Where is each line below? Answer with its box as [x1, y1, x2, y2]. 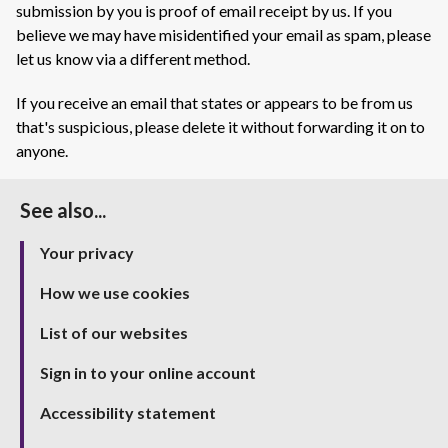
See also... [20, 198, 106, 222]
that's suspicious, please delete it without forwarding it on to [16, 117, 425, 136]
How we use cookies [40, 283, 190, 302]
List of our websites [40, 323, 188, 342]
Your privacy [40, 243, 134, 262]
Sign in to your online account [40, 363, 256, 382]
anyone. [16, 141, 68, 160]
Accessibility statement [40, 403, 216, 422]
